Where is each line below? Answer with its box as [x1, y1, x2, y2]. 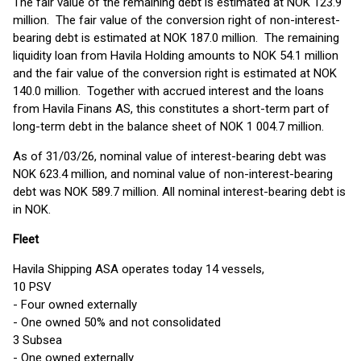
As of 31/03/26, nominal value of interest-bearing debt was [13, 149, 326, 164]
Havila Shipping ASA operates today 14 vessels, [13, 262, 264, 276]
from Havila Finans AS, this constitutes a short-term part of [13, 102, 330, 116]
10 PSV [13, 280, 52, 294]
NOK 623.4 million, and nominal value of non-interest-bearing [13, 167, 333, 181]
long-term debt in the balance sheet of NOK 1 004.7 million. [13, 119, 324, 134]
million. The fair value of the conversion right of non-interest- [13, 13, 340, 27]
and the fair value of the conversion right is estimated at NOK [13, 66, 337, 81]
